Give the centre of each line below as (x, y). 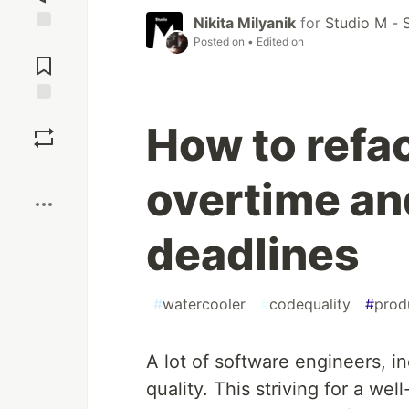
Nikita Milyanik (245, 23)
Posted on (220, 42)
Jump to (44, 43)
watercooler (204, 304)
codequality (310, 304)
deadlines (253, 255)
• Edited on (276, 42)
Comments (44, 58)
